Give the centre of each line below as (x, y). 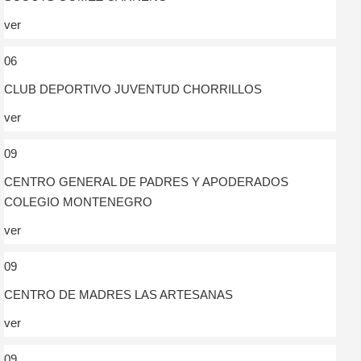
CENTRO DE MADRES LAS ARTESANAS (118, 294)
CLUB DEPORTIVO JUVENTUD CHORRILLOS (133, 89)
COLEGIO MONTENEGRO (78, 201)
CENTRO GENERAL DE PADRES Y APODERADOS (146, 181)
